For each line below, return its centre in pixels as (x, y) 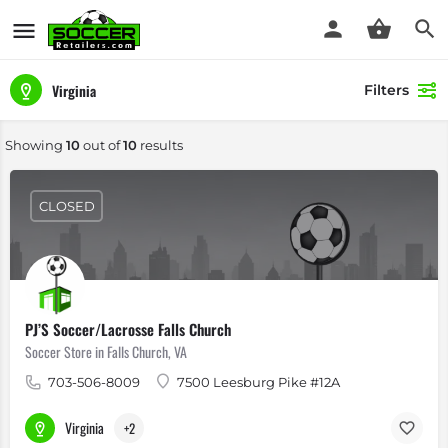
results (160, 145)
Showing (35, 145)
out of (101, 145)
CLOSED (66, 205)
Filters (386, 90)
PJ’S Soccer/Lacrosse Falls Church (128, 329)
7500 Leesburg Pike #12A (258, 382)
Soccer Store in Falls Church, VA (106, 351)
